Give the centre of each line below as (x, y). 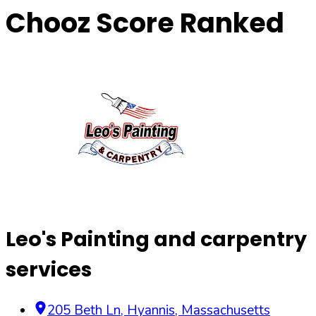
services (49, 269)
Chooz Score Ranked (145, 23)
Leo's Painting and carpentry (156, 239)
